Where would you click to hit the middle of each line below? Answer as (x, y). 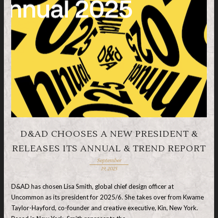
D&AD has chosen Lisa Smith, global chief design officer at (92, 186)
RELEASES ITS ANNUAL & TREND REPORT (109, 149)
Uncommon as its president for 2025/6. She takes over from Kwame (108, 197)
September (109, 160)
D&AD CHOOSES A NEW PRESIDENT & (109, 134)
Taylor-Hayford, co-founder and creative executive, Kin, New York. (105, 208)
